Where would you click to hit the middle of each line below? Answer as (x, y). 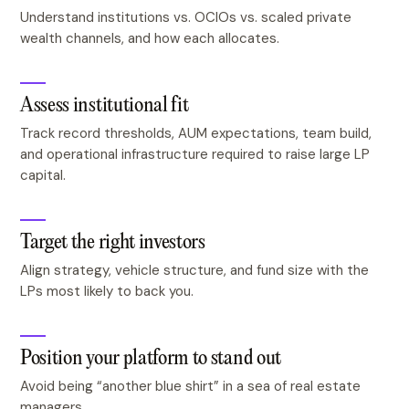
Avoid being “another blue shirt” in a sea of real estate (190, 386)
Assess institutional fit (105, 106)
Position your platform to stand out (151, 359)
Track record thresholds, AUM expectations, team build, (196, 133)
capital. (43, 175)
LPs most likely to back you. (107, 291)
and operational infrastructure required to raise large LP (195, 154)
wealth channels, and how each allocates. (150, 38)
